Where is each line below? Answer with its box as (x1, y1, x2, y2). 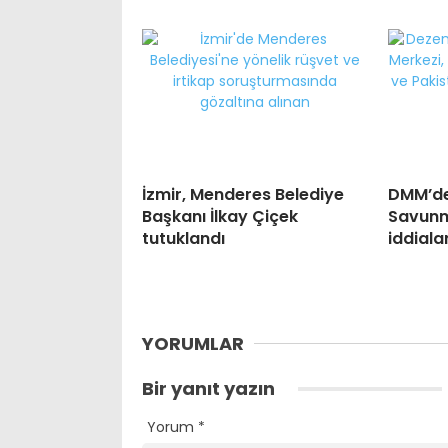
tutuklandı (142, 227, 225, 251)
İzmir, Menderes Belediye (142, 183, 344, 207)
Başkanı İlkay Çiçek (142, 205, 298, 229)
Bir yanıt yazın (142, 376, 279, 402)
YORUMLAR (142, 331, 244, 357)
